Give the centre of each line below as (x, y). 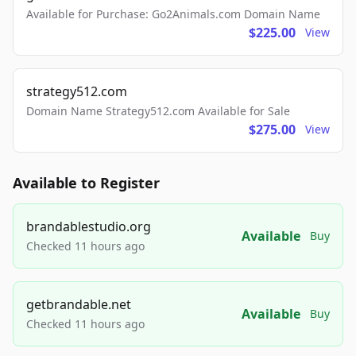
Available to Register (86, 183)
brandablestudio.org (89, 226)
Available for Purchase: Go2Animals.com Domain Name (173, 14)
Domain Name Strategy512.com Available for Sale (158, 111)
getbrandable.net (79, 304)
